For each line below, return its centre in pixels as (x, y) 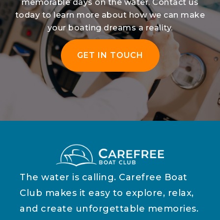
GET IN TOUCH (110, 55)
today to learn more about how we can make (110, 15)
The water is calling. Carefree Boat (104, 178)
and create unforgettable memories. (109, 209)
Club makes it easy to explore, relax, (107, 193)
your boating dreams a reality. (110, 28)
